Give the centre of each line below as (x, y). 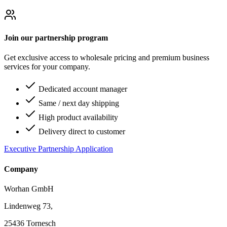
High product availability (77, 118)
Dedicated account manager (82, 89)
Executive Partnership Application (59, 149)
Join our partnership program (56, 37)
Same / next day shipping (78, 103)
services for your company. (47, 67)
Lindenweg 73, (28, 206)
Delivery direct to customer (81, 132)
